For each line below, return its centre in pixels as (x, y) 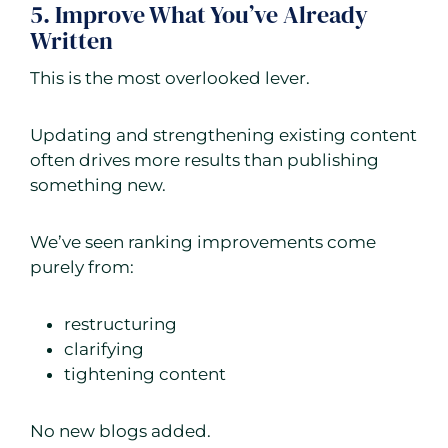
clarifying (104, 349)
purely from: (82, 267)
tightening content (145, 374)
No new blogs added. (120, 431)
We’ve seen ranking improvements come (203, 242)
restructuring (120, 324)
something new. (98, 185)
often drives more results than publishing (204, 160)
